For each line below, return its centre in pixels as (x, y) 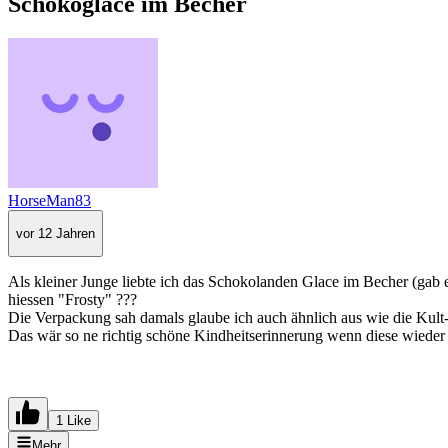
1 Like (73, 421)
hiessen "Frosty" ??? (72, 300)
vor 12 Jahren (55, 233)
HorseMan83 (49, 200)
